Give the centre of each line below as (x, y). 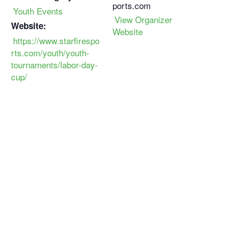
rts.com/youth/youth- (50, 52)
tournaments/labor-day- (55, 64)
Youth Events (38, 11)
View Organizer (143, 19)
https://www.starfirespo (57, 40)
